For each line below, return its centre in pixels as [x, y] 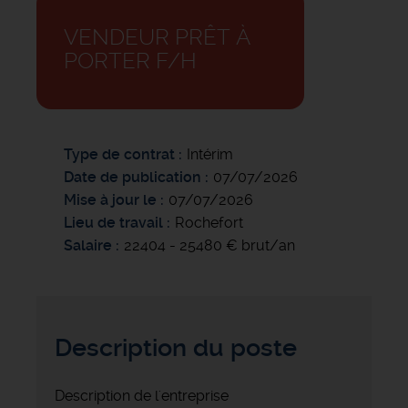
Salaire [88, 246]
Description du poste [176, 348]
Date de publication [134, 178]
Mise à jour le [110, 200]
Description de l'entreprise [142, 396]
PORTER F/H [130, 61]
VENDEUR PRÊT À [157, 38]
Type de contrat [119, 155]
